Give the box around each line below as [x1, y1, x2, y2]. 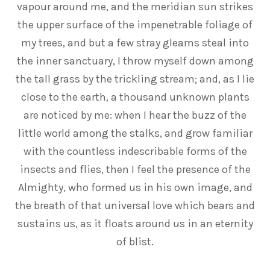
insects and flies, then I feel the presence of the [19, 162, 251, 176]
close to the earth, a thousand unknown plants [20, 90, 250, 104]
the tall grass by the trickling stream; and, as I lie [16, 72, 254, 86]
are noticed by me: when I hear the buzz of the [24, 108, 246, 122]
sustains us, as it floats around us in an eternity [17, 216, 253, 230]
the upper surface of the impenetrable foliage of [17, 17, 253, 31]
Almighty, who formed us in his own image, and [17, 180, 253, 194]
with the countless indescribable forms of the [23, 144, 247, 158]
